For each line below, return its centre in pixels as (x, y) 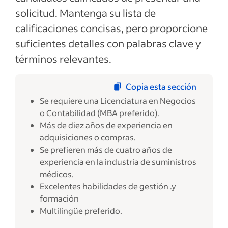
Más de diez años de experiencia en (106, 125)
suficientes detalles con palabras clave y (108, 43)
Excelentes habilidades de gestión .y (108, 186)
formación (59, 198)
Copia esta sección (161, 86)
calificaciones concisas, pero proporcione (111, 28)
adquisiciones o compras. (88, 137)
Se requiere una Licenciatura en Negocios (118, 101)
